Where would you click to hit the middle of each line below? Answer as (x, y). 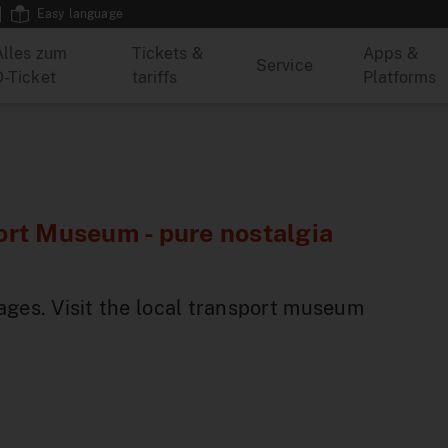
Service (284, 65)
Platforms (399, 77)
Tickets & (167, 53)
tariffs (154, 77)
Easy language (79, 14)
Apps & (390, 53)
